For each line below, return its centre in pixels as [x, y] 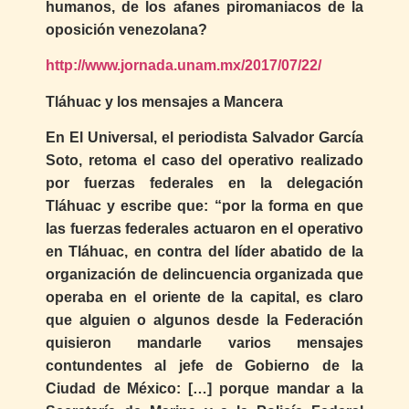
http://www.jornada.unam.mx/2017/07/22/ [184, 66]
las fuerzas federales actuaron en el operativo [204, 228]
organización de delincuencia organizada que [204, 274]
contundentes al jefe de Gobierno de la [204, 365]
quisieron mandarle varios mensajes [204, 342]
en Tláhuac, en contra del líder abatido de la [204, 251]
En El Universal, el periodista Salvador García [204, 137]
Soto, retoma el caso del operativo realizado [204, 160]
